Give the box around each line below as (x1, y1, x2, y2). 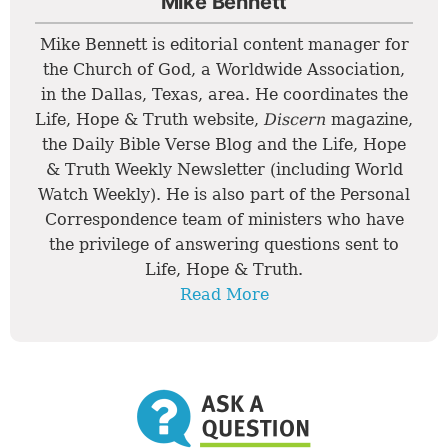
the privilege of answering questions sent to (49, 235, 399, 255)
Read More (179, 285, 269, 305)
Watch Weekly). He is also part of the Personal (38, 185, 410, 205)
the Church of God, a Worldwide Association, (43, 60, 405, 80)
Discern (264, 110, 326, 130)
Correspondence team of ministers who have (44, 210, 404, 230)
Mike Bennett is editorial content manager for (39, 35, 409, 55)
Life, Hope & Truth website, (35, 110, 264, 130)
